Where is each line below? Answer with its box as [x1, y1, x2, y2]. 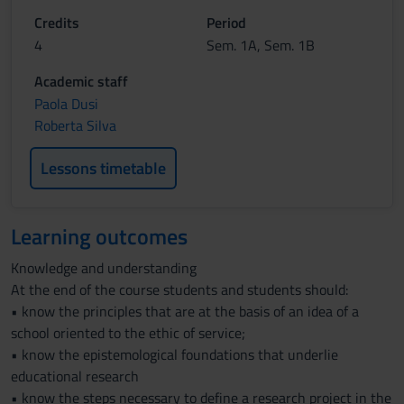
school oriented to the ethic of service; [11, 322, 245, 344]
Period [207, 12, 246, 33]
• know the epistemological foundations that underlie [11, 344, 338, 365]
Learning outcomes [11, 220, 188, 252]
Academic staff [34, 70, 128, 92]
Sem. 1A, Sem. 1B [207, 34, 315, 56]
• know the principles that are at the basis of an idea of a [11, 300, 359, 322]
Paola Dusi [34, 93, 98, 115]
